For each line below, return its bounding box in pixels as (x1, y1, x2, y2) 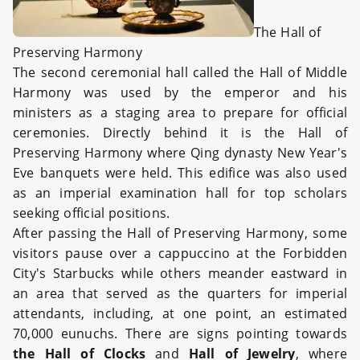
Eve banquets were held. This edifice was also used (13, 163, 347, 182)
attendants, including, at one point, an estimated (13, 304, 347, 322)
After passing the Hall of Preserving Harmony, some (13, 223, 347, 242)
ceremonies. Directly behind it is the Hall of (13, 123, 347, 141)
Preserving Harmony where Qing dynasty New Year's (13, 143, 347, 162)
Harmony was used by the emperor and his (13, 83, 347, 101)
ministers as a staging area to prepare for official (13, 103, 347, 121)
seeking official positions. (13, 203, 170, 222)
